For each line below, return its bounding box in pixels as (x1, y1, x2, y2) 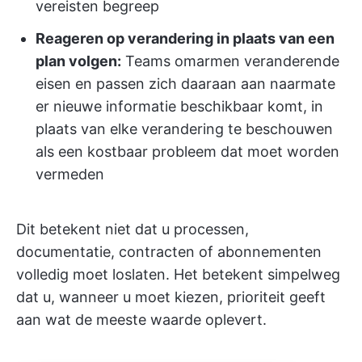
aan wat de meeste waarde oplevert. (16, 311, 267, 328)
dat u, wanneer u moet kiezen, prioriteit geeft (16, 288, 326, 305)
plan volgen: (36, 53, 121, 69)
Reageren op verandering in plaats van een (36, 30, 335, 47)
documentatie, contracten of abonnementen (16, 243, 322, 260)
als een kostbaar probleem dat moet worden (36, 143, 339, 160)
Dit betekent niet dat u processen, (16, 221, 249, 238)
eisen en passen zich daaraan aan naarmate (36, 75, 335, 92)
